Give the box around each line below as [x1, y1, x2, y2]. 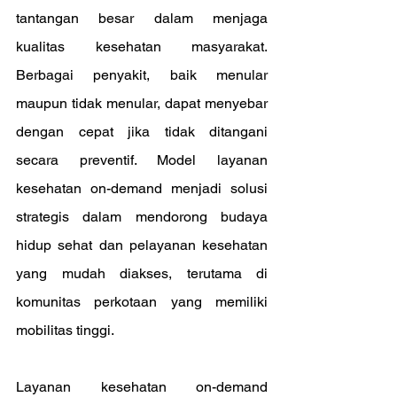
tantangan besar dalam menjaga [16, 10, 268, 27]
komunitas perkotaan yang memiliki [16, 293, 268, 310]
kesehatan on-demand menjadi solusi [16, 180, 268, 197]
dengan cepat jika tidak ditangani [16, 123, 268, 140]
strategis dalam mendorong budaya [16, 208, 268, 225]
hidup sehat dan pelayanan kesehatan [16, 237, 268, 253]
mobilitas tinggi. [16, 322, 114, 339]
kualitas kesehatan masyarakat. [16, 38, 268, 55]
